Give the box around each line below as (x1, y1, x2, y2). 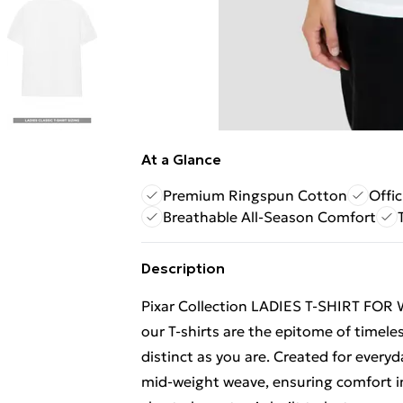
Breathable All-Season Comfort (163, 208, 376, 226)
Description (141, 259, 225, 277)
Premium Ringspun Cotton (163, 186, 347, 204)
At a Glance (141, 150, 221, 168)
